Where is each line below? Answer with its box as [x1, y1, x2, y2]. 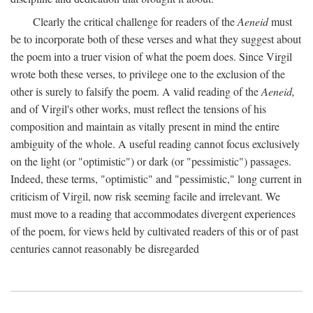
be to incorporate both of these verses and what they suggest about [10, 31, 301, 46]
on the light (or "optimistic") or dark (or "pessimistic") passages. [10, 154, 291, 168]
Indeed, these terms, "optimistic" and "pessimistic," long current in [10, 171, 302, 186]
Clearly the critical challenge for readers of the [33, 14, 238, 29]
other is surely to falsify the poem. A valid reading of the [10, 84, 261, 99]
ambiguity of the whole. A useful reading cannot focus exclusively [10, 136, 300, 151]
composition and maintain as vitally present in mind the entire [10, 119, 279, 133]
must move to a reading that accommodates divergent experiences [10, 206, 296, 221]
